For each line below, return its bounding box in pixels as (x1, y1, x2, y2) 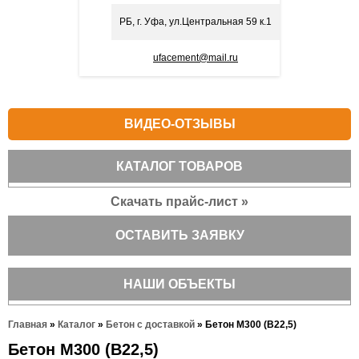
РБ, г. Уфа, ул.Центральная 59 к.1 (119, 16, 272, 27)
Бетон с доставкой (106, 319, 195, 330)
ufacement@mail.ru (153, 52, 238, 63)
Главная (8, 319, 47, 330)
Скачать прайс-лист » (111, 195, 248, 208)
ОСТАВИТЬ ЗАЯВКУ (115, 228, 244, 242)
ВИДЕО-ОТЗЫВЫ (123, 117, 236, 131)
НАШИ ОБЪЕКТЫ (123, 277, 236, 291)
